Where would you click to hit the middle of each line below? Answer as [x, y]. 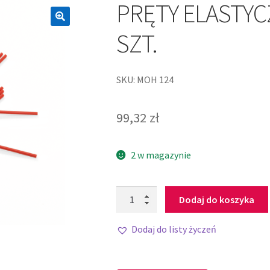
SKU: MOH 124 [145, 79]
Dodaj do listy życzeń [174, 229]
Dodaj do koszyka [217, 199]
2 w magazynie [161, 155]
